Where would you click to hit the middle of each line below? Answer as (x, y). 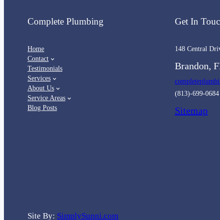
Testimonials (45, 68)
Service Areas (46, 98)
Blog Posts (42, 108)
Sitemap (191, 110)
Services (39, 78)
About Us (41, 88)
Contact (38, 58)
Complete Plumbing (66, 21)
